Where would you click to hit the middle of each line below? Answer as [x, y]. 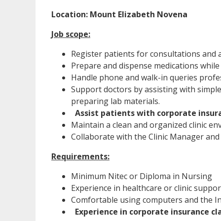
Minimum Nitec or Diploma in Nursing [142, 176]
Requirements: [80, 157]
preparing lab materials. [115, 101]
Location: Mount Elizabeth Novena [119, 15]
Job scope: [71, 34]
